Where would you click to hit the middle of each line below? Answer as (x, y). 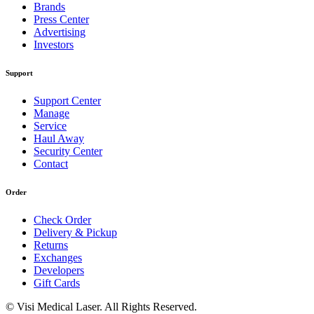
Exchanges (58, 257)
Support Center (67, 100)
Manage (52, 113)
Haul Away (59, 138)
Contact (51, 163)
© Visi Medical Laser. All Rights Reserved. (101, 306)
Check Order (62, 219)
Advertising (60, 32)
